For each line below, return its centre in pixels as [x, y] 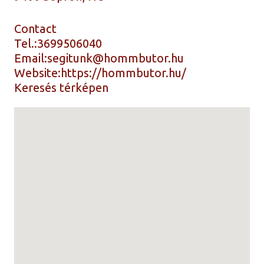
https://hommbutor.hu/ [124, 73]
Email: [31, 58]
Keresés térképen [62, 88]
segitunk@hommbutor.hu [116, 58]
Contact [36, 29]
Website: [38, 73]
